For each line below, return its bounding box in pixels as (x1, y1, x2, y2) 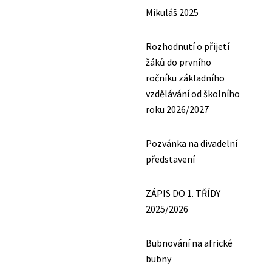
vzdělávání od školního (146, 87, 240, 100)
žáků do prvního (146, 56, 211, 68)
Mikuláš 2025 (146, 6, 199, 18)
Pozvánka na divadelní (146, 137, 237, 149)
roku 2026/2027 (146, 103, 209, 115)
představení (146, 153, 195, 165)
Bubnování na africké (146, 237, 233, 249)
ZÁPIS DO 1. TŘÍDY (146, 187, 220, 199)
